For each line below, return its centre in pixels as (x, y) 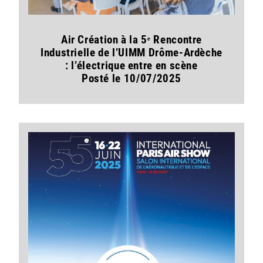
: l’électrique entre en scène (131, 66)
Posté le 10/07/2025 (131, 79)
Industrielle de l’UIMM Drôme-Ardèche (131, 53)
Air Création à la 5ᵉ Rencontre (131, 40)
